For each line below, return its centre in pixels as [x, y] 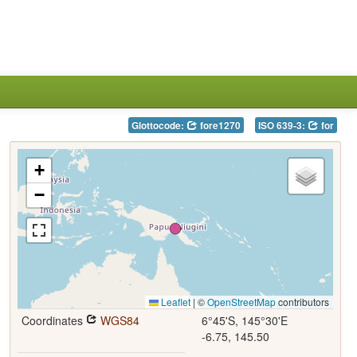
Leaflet [174, 302]
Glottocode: [159, 126]
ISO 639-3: [282, 126]
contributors [302, 302]
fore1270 [219, 126]
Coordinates [53, 320]
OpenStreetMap [241, 302]
